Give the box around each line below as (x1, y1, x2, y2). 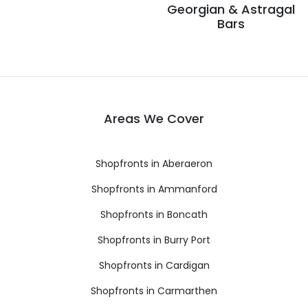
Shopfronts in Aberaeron (96, 156, 212, 170)
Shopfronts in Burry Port (98, 232, 210, 247)
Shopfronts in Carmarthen (91, 283, 217, 298)
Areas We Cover (104, 109, 204, 127)
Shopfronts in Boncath (100, 207, 208, 221)
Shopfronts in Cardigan (98, 258, 210, 272)
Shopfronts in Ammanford (91, 181, 217, 196)
